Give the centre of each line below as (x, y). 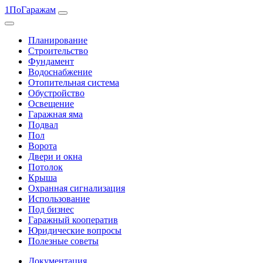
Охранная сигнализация (77, 188)
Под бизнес (51, 209)
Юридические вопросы (75, 230)
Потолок (45, 167)
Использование (59, 199)
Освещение (51, 104)
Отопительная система (74, 82)
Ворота (43, 146)
